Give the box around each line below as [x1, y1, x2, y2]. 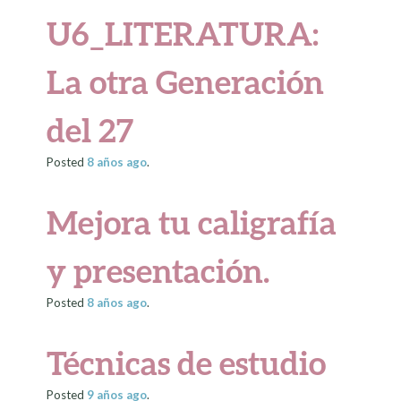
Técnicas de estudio [47, 343, 327, 382]
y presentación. [47, 251, 270, 290]
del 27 [47, 110, 134, 149]
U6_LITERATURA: [47, 13, 320, 53]
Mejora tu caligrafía [47, 202, 337, 242]
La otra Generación [47, 62, 325, 101]
